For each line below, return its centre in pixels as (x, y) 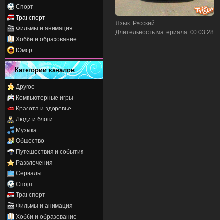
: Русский (142, 23)
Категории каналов (45, 70)
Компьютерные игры (44, 97)
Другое (25, 87)
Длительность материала (151, 33)
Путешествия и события (50, 151)
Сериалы (29, 173)
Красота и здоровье (43, 108)
